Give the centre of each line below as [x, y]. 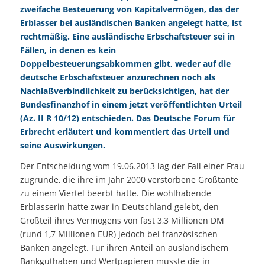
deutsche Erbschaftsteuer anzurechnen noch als [117, 77]
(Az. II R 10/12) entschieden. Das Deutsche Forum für [127, 118]
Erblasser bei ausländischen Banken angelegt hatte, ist [131, 22]
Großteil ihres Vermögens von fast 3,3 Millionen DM [122, 220]
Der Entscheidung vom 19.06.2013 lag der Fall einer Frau [132, 166]
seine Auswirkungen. [62, 145]
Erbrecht [37, 131]
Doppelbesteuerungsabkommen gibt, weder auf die [125, 63]
